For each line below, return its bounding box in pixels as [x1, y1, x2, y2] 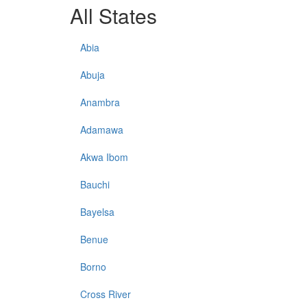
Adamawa [80, 123, 123, 137]
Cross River [80, 287, 131, 302]
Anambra [80, 95, 120, 110]
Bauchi [80, 177, 110, 192]
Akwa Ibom [80, 150, 128, 164]
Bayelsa [80, 205, 114, 219]
